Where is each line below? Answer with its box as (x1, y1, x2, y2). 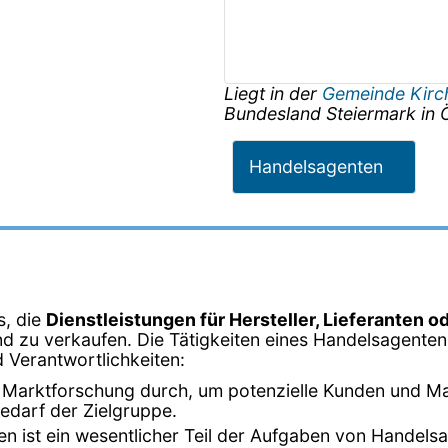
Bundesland (224, 102, 326, 124)
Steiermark (326, 102, 416, 124)
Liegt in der (224, 82, 322, 104)
